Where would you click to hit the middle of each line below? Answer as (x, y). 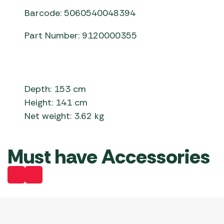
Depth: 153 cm (55, 89)
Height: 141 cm (56, 103)
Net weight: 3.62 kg (64, 116)
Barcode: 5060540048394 (80, 13)
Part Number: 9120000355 (81, 36)
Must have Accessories (109, 157)
